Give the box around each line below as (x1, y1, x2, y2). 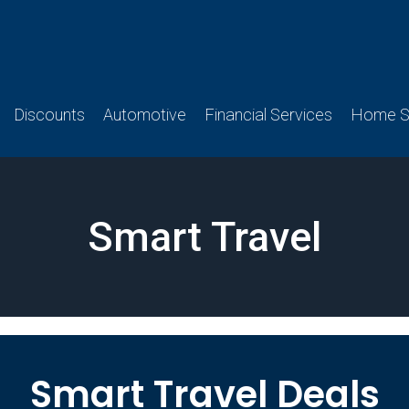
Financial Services (204, 105, 332, 124)
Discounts (14, 105, 85, 124)
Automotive (103, 105, 186, 124)
